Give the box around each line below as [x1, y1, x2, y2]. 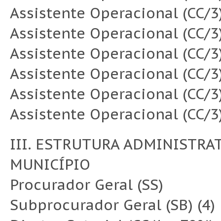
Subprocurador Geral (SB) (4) [10, 195, 215, 215]
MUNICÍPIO [10, 155, 90, 174]
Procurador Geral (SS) [10, 175, 163, 194]
